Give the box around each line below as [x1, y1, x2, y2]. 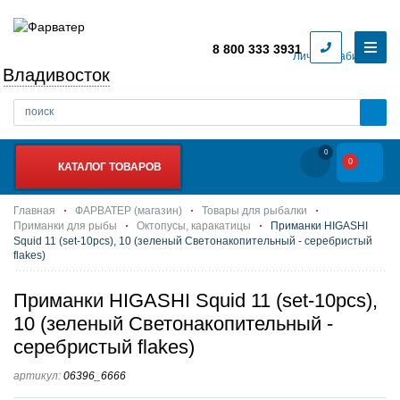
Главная [13, 204, 55, 217]
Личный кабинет [293, 50, 376, 63]
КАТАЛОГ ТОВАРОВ [58, 161, 162, 173]
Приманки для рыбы [13, 220, 117, 232]
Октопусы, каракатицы [137, 220, 251, 232]
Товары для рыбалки [202, 204, 307, 217]
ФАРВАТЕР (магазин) [75, 204, 182, 217]
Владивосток [3, 65, 110, 85]
